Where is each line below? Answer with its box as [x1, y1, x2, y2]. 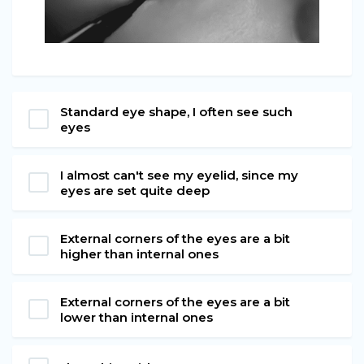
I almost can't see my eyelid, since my [60, 167, 298, 183]
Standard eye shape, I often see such [60, 103, 292, 119]
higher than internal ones [60, 245, 219, 262]
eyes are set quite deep [60, 182, 210, 198]
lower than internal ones [60, 309, 213, 325]
